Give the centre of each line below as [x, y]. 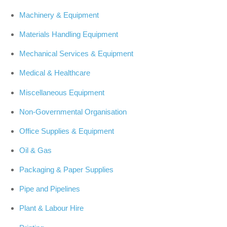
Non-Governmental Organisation [73, 111]
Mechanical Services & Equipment [76, 54]
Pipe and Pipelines [49, 189]
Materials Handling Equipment [68, 34]
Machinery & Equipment [59, 15]
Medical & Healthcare [54, 73]
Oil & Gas [35, 150]
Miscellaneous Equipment [62, 92]
